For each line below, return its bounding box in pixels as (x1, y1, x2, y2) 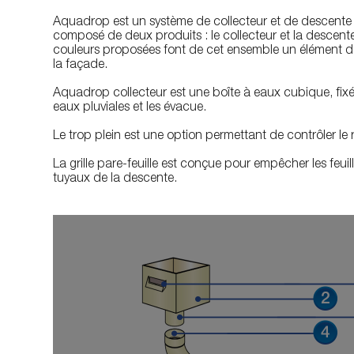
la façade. (53, 59, 108, 72)
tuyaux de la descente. (53, 173, 178, 186)
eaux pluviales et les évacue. (53, 102, 207, 115)
